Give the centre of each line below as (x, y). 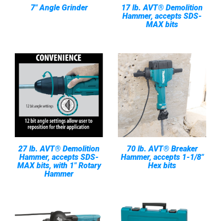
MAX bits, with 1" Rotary (59, 166)
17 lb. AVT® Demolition (162, 8)
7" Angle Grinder (59, 8)
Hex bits (162, 166)
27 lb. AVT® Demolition (59, 149)
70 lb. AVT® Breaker (162, 149)
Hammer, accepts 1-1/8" (162, 157)
